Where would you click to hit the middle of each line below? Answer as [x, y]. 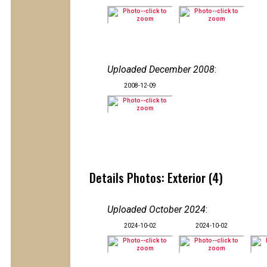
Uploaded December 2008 [161, 69]
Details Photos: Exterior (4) [156, 178]
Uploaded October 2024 [156, 209]
